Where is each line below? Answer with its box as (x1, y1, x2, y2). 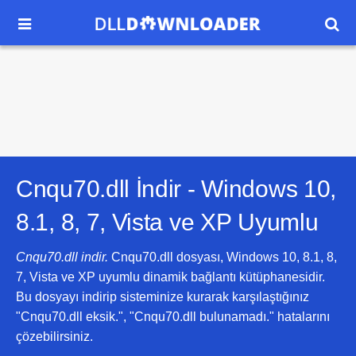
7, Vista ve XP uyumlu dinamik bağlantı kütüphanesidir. (16, 270, 325, 284)
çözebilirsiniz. (16, 330, 93, 343)
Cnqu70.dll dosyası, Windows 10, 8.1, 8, (108, 250, 337, 264)
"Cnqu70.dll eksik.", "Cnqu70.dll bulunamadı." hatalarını (16, 310, 330, 323)
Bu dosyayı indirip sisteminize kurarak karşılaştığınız (16, 290, 309, 304)
